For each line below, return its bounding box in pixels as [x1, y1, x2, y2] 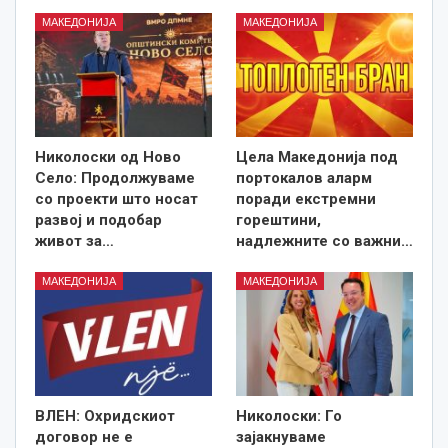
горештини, [236, 210, 321, 229]
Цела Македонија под [236, 147, 398, 166]
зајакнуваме [236, 427, 326, 446]
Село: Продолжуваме [35, 168, 195, 187]
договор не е [35, 427, 133, 446]
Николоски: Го [236, 406, 342, 425]
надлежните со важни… [236, 231, 413, 250]
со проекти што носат [35, 189, 198, 208]
